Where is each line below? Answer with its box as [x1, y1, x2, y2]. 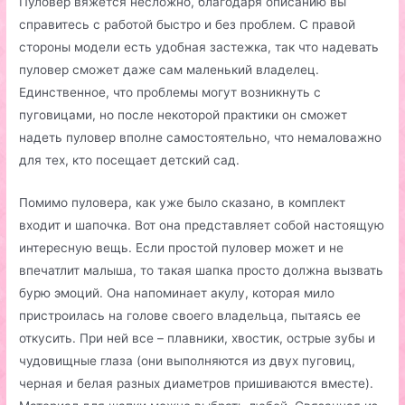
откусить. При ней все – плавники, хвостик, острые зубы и [19, 331, 376, 346]
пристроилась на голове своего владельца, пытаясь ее [19, 308, 362, 324]
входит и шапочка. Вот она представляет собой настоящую [19, 218, 385, 233]
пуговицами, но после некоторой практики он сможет [19, 108, 348, 123]
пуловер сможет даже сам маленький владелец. [19, 62, 320, 78]
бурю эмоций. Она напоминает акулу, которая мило [19, 286, 335, 301]
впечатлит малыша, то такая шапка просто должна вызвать [19, 263, 384, 278]
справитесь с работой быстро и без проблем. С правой [19, 17, 356, 33]
